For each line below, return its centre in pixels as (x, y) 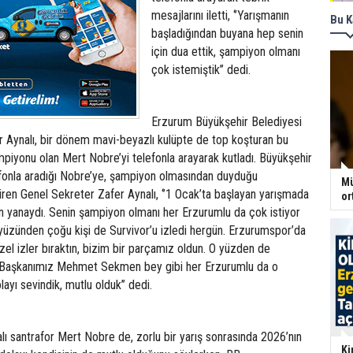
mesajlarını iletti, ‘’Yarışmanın (220, 15)
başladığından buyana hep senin (227, 33)
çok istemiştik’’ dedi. (203, 70)
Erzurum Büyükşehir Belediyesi (227, 122)
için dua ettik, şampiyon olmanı (226, 52)
